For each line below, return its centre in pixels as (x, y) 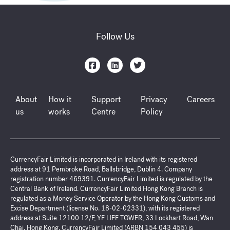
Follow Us (115, 36)
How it (60, 100)
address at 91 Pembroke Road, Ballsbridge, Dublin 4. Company (101, 169)
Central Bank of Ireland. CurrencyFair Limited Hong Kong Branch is (107, 189)
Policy (152, 112)
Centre (103, 112)
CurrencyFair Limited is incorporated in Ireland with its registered (104, 160)
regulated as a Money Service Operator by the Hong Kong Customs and (113, 199)
